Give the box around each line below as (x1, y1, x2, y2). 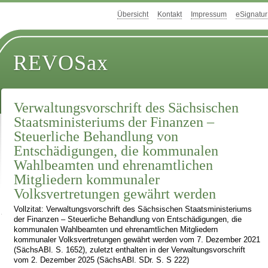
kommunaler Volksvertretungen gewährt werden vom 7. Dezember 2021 (14, 236, 261, 245)
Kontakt (157, 10, 182, 19)
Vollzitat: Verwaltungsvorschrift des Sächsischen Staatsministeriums (14, 205, 252, 214)
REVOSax (13, 51, 109, 75)
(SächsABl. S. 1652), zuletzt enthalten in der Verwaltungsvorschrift (14, 246, 246, 255)
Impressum (191, 10, 227, 19)
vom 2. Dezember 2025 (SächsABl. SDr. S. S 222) (14, 256, 190, 265)
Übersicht (117, 10, 148, 19)
